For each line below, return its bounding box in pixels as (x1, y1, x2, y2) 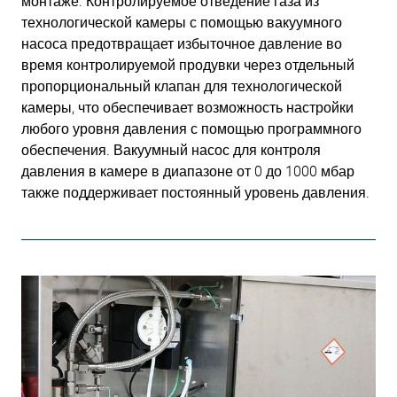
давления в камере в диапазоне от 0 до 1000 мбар (21, 163, 354, 180)
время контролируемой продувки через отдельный (21, 57, 354, 74)
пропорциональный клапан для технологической (21, 78, 342, 95)
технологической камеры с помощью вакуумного (21, 14, 342, 31)
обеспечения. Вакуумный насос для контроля (21, 142, 321, 159)
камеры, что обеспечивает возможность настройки (21, 99, 354, 116)
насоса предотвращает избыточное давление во (21, 35, 342, 52)
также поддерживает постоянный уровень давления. (21, 184, 370, 201)
